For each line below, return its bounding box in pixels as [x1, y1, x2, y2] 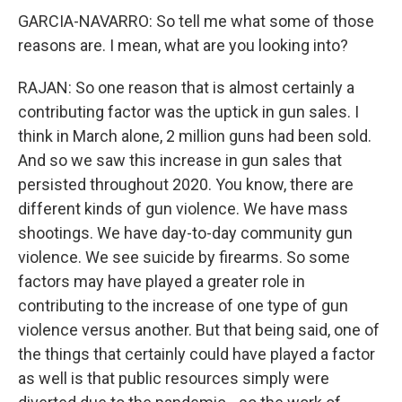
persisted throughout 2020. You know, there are [18, 175, 354, 194]
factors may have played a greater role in [18, 272, 305, 291]
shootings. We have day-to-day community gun [18, 223, 353, 242]
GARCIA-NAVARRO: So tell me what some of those [18, 12, 374, 31]
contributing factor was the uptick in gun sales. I [18, 102, 359, 121]
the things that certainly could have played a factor [18, 345, 375, 363]
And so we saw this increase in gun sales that [18, 151, 342, 170]
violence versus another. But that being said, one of [18, 320, 380, 339]
